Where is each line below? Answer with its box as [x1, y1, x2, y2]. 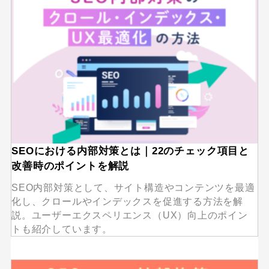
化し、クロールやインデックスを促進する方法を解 [11, 196, 243, 207]
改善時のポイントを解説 [11, 160, 130, 172]
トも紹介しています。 [11, 223, 112, 234]
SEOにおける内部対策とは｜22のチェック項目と [11, 145, 250, 157]
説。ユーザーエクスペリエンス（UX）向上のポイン [11, 210, 248, 220]
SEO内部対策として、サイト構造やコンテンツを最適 [11, 182, 255, 193]
